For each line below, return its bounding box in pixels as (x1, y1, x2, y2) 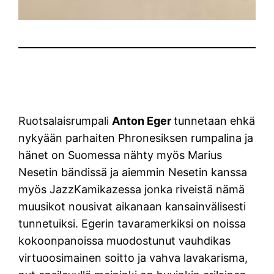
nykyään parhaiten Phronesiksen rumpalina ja (18, 131, 254, 144)
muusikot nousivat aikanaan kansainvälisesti (18, 199, 246, 213)
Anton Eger (112, 114, 174, 127)
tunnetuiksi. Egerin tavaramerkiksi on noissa (18, 217, 246, 230)
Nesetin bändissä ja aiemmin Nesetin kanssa (18, 165, 248, 179)
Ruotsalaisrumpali (18, 114, 113, 127)
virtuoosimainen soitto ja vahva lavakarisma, (18, 251, 248, 264)
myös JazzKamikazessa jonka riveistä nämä (18, 182, 245, 196)
